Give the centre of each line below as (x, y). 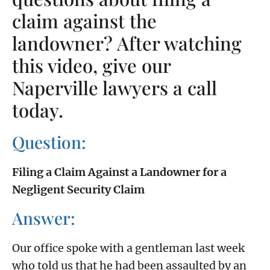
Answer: (44, 218)
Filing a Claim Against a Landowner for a (119, 172)
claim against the (84, 21)
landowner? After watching (127, 43)
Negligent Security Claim (78, 190)
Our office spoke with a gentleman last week (128, 248)
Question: (49, 142)
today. (38, 110)
